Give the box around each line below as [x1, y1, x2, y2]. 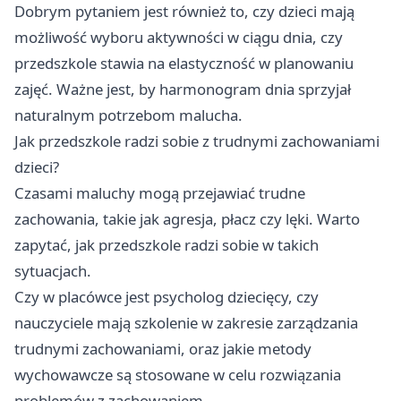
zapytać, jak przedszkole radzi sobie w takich [14, 235, 319, 256]
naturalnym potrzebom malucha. [14, 105, 243, 126]
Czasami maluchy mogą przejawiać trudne [14, 183, 305, 204]
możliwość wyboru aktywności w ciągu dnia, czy [14, 27, 343, 48]
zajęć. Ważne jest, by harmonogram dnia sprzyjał [14, 79, 351, 100]
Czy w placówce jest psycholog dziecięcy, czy [14, 286, 319, 308]
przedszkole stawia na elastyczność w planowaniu [14, 53, 354, 74]
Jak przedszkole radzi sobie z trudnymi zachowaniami [14, 131, 380, 152]
